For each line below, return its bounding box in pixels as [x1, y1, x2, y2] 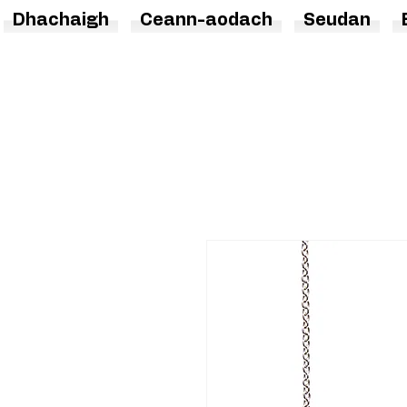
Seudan [303, 12, 371, 30]
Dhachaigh [12, 12, 109, 30]
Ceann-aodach [139, 12, 273, 30]
